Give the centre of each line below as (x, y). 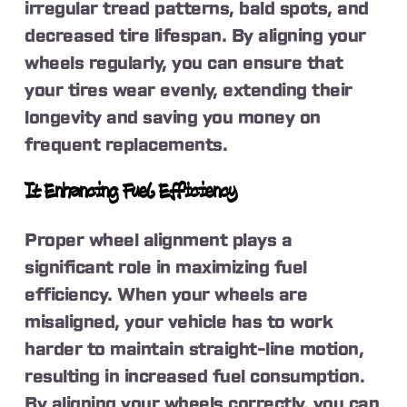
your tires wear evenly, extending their (189, 91)
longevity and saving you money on (173, 119)
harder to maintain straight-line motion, (194, 349)
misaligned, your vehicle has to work (179, 322)
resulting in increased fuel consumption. (195, 377)
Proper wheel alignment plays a (159, 240)
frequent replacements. (126, 146)
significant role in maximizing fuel (166, 268)
